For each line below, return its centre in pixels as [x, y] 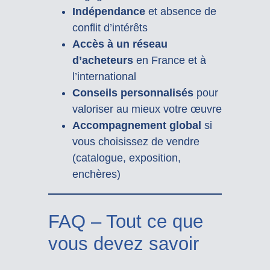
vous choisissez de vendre [136, 141]
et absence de [181, 11]
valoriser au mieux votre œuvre [147, 109]
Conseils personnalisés [133, 93]
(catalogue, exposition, [126, 158]
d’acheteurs [102, 60]
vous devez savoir [123, 243]
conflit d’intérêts [110, 27]
